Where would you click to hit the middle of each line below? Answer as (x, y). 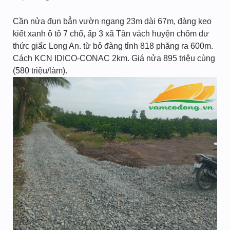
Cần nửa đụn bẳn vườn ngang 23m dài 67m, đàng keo (112, 21)
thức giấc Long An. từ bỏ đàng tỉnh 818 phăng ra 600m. (113, 46)
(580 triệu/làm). (40, 71)
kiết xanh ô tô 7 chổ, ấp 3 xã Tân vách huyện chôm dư (111, 34)
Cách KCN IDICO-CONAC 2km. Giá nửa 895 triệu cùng (114, 58)
